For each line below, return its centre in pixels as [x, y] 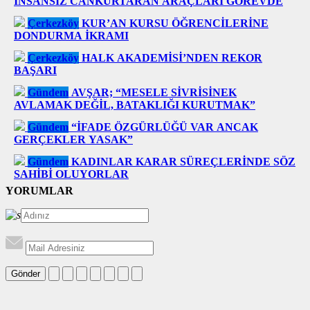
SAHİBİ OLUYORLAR [71, 174]
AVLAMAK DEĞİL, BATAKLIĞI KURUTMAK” [135, 105]
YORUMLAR [39, 191]
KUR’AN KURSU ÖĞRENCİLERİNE [175, 24]
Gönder [26, 274]
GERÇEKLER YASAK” [73, 140]
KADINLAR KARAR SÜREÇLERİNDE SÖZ [183, 162]
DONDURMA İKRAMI [71, 36]
